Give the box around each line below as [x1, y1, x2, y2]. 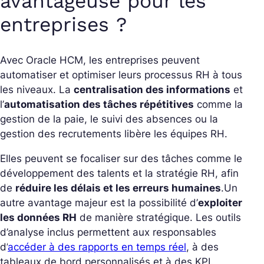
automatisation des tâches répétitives [4, 98, 194, 110]
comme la [194, 98, 243, 110]
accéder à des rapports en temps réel [8, 240, 186, 253]
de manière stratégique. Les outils [77, 211, 241, 223]
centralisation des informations [74, 83, 230, 95]
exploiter [198, 196, 242, 209]
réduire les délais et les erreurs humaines [15, 181, 221, 194]
